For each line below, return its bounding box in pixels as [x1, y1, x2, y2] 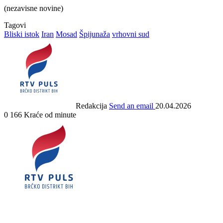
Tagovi [4, 20, 26, 29]
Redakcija [76, 101, 107, 110]
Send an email [109, 101, 153, 110]
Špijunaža [79, 29, 110, 38]
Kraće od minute [24, 110, 76, 119]
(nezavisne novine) [4, 3, 63, 12]
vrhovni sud [112, 29, 149, 38]
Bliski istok [4, 29, 39, 38]
